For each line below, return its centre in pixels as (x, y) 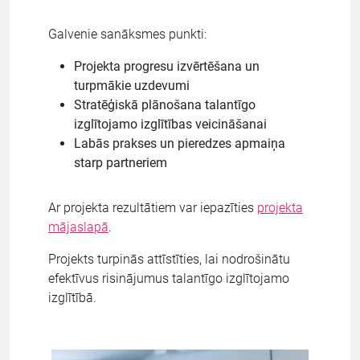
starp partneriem (121, 162)
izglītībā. (72, 297)
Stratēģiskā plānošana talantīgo (165, 104)
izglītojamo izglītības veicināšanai (170, 124)
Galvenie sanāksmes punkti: (127, 34)
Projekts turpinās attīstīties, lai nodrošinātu (169, 259)
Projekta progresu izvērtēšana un (167, 66)
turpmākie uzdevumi (132, 85)
